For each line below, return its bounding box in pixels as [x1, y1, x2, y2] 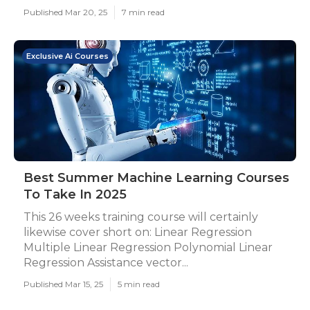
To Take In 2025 [24, 187, 127, 202]
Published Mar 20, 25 [24, 7, 107, 17]
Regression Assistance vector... [24, 256, 188, 269]
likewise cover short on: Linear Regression [24, 226, 252, 239]
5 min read [118, 279, 160, 289]
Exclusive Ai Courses [26, 51, 109, 61]
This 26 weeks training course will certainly [24, 210, 258, 224]
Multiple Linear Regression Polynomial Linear [24, 241, 273, 254]
